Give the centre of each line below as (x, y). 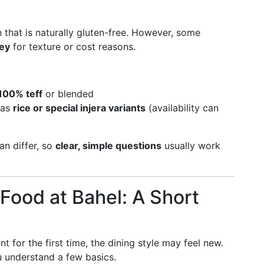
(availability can (182, 108)
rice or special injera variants (79, 108)
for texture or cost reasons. (73, 47)
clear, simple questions (108, 146)
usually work (191, 146)
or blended (68, 94)
